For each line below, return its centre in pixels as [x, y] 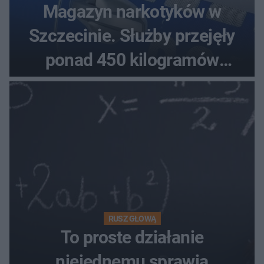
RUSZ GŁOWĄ [132, 218]
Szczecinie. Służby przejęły [132, 35]
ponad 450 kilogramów [132, 60]
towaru [132, 84]
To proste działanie [132, 237]
